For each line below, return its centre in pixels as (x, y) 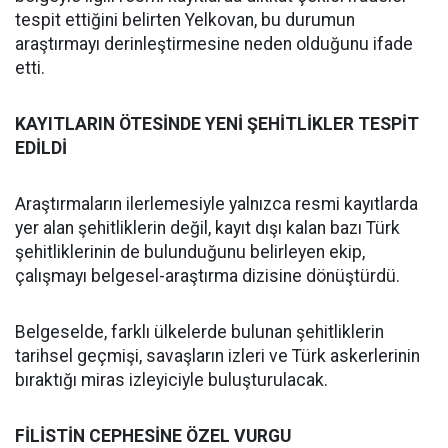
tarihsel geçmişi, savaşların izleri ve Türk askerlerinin (217, 356)
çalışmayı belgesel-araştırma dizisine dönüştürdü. (207, 276)
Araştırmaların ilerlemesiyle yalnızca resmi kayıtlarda (216, 204)
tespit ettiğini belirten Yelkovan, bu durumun (185, 20)
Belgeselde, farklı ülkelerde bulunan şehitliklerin (199, 332)
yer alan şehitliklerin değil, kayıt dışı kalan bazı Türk (207, 228)
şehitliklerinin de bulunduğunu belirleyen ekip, (190, 252)
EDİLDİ (41, 148)
